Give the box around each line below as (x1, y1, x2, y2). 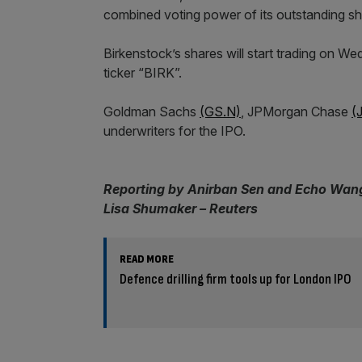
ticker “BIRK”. (103, 64, 182, 81)
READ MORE (120, 251, 174, 266)
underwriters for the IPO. (103, 122, 246, 139)
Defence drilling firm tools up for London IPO (120, 270, 351, 288)
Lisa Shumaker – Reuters (103, 200, 258, 217)
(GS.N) (200, 103, 241, 120)
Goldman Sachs (103, 103, 200, 120)
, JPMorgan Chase (241, 103, 351, 120)
